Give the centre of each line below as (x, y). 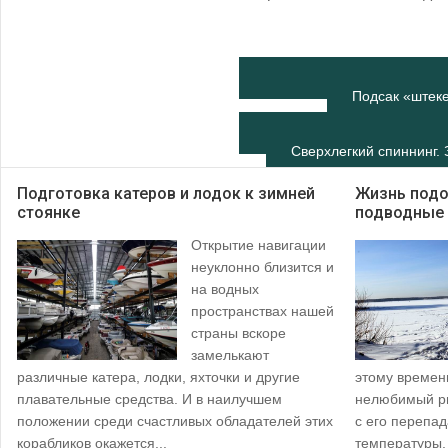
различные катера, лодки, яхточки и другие (158, 377)
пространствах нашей (262, 311)
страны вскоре (238, 333)
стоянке (48, 213)
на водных (225, 289)
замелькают (230, 355)
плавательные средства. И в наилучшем (149, 399)
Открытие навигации (258, 245)
